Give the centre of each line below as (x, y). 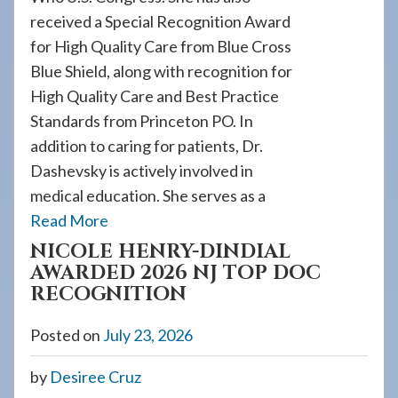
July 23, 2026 (148, 335)
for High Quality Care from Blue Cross (161, 46)
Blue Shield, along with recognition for (161, 71)
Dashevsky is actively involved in (142, 171)
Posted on (67, 335)
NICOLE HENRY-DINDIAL (160, 252)
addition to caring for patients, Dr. (147, 146)
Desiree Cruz (96, 377)
